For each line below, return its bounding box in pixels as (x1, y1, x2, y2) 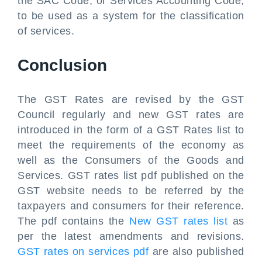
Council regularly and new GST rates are (18, 109, 244, 120)
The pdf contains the (18, 215, 129, 227)
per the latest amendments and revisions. (18, 230, 244, 242)
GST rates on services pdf (18, 246, 149, 257)
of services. (18, 25, 75, 37)
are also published (149, 246, 245, 257)
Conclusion (18, 56, 107, 74)
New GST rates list (129, 215, 228, 227)
